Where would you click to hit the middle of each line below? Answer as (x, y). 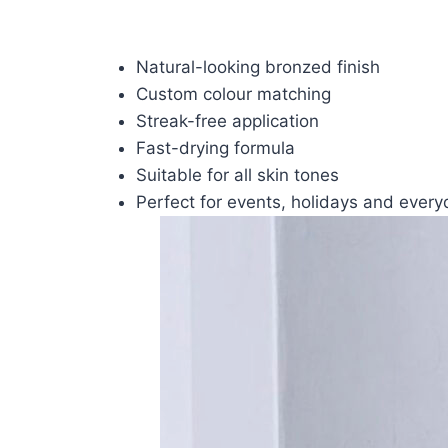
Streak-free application (227, 120)
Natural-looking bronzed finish (258, 66)
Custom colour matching (233, 93)
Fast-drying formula (215, 147)
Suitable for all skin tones (237, 174)
